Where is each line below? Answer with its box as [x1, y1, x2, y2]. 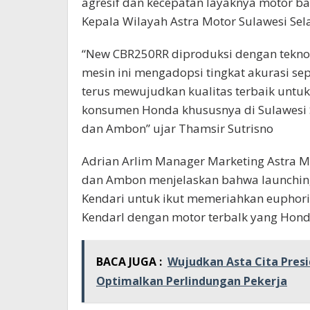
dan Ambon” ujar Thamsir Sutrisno [82, 120, 273, 137]
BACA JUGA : [96, 254, 162, 270]
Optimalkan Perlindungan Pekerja [96, 273, 287, 289]
